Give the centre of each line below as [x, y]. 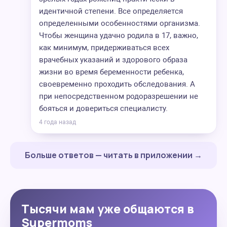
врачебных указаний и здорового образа [113, 60]
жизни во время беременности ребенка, [111, 72]
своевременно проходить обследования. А [117, 84]
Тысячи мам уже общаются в [108, 209]
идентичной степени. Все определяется [111, 11]
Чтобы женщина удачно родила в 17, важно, [119, 35]
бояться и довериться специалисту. [103, 108]
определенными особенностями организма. [120, 23]
